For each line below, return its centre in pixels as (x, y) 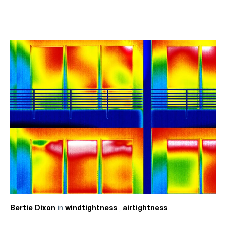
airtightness (145, 209)
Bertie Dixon (33, 209)
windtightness (92, 209)
